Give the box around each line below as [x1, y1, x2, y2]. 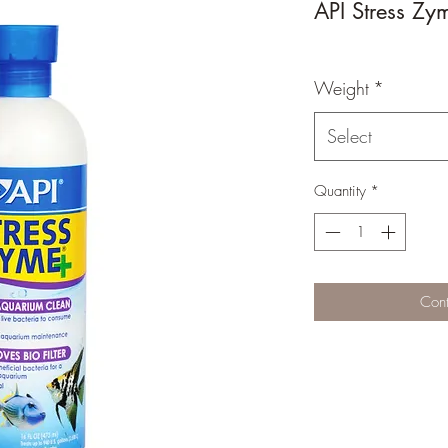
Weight [314, 75, 369, 100]
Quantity [314, 180, 366, 201]
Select [327, 123, 372, 148]
